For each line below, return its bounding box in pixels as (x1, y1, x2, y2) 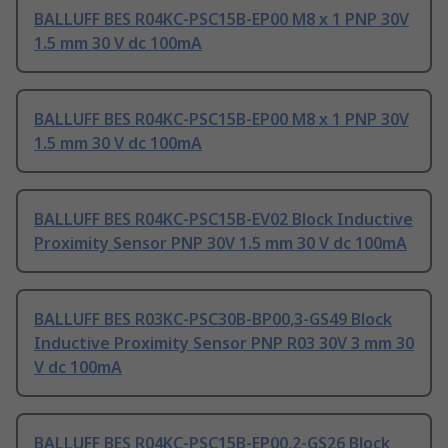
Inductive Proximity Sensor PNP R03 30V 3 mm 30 (34, 332, 414, 355)
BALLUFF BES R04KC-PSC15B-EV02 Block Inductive (34, 208, 413, 231)
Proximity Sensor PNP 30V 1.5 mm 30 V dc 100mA (34, 232, 407, 255)
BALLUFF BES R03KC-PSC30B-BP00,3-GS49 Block (34, 308, 392, 331)
